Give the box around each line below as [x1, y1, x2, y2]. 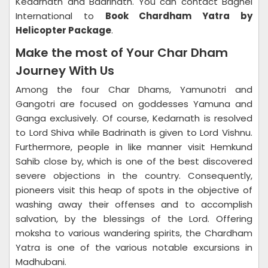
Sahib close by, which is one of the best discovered [16, 155, 252, 167]
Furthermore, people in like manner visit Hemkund [16, 141, 252, 153]
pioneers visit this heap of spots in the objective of [16, 184, 252, 196]
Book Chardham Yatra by [105, 10, 253, 22]
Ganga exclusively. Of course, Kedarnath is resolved [16, 112, 252, 124]
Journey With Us [16, 62, 114, 79]
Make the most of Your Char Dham [16, 44, 228, 61]
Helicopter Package [16, 24, 111, 36]
